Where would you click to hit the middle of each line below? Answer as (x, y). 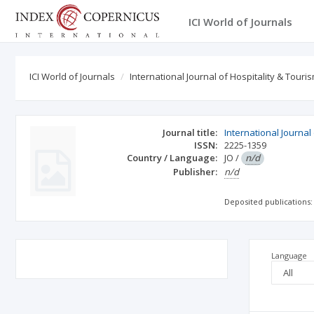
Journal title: (190, 132)
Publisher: (196, 172)
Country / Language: (172, 158)
